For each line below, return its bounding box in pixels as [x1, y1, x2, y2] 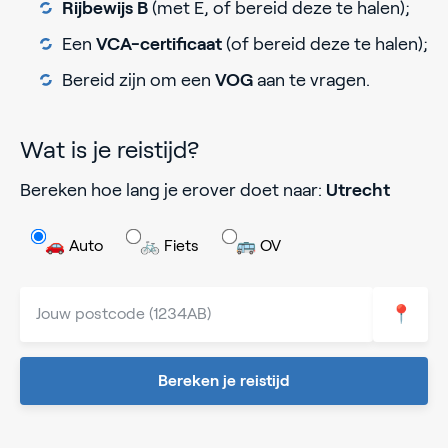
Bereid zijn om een [62, 70, 215, 91]
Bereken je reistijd [158, 371, 290, 389]
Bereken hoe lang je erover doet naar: [20, 179, 326, 200]
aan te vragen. [253, 70, 370, 91]
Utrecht [326, 179, 390, 200]
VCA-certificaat [96, 34, 222, 55]
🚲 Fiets [140, 236, 199, 254]
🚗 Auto [45, 236, 103, 254]
